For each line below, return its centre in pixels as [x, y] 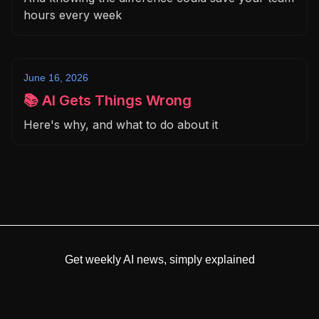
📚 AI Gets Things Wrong [108, 101]
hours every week [73, 15]
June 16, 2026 [56, 78]
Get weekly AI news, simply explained [159, 260]
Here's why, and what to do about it [121, 125]
